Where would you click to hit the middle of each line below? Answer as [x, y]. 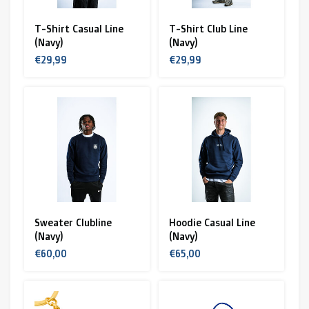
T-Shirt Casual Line [79, 29]
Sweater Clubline [73, 222]
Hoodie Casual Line [212, 222]
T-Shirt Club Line [208, 29]
